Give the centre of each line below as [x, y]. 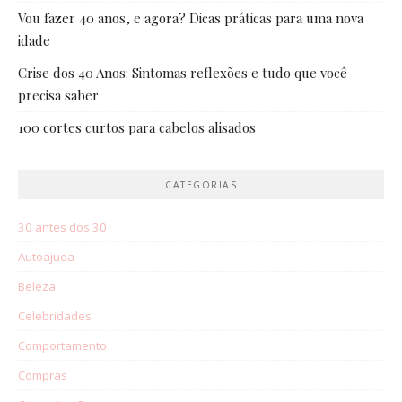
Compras [43, 375]
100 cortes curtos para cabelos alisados [137, 128]
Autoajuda [46, 256]
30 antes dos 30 [62, 227]
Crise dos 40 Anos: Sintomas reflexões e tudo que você [183, 73]
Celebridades [55, 315]
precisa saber [58, 96]
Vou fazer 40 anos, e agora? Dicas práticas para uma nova [191, 18]
